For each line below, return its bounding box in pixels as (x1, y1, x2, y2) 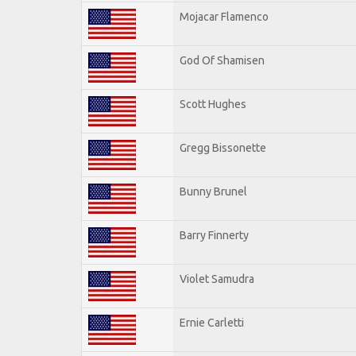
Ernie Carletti (180, 315, 244, 329)
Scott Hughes (180, 97, 246, 110)
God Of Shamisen (180, 53, 265, 67)
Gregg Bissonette (180, 141, 266, 154)
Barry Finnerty (180, 228, 249, 242)
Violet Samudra (180, 272, 254, 285)
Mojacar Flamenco (180, 10, 269, 23)
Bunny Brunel (180, 184, 247, 198)
